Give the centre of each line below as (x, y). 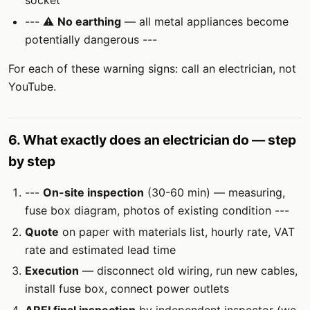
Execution (52, 271)
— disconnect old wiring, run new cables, (188, 271)
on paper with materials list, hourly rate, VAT (177, 231)
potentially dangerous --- (91, 39)
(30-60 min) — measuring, (215, 192)
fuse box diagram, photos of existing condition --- (157, 210)
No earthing (89, 21)
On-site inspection (93, 192)
